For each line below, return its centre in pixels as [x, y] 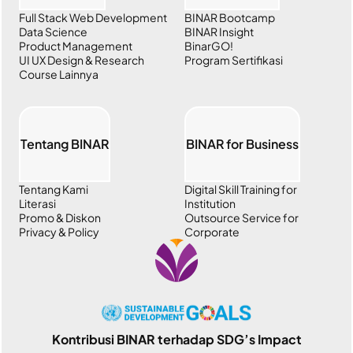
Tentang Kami [54, 189]
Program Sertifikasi [234, 60]
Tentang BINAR [65, 144]
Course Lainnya [59, 74]
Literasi [38, 203]
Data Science [54, 32]
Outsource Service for [242, 217]
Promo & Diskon [60, 217]
